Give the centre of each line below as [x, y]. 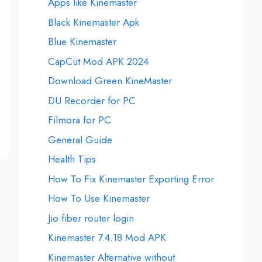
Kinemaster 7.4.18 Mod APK [107, 237]
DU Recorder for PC [92, 100]
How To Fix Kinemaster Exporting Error [131, 179]
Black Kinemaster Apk [94, 22]
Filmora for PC [80, 120]
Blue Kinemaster [82, 42]
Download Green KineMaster [110, 81]
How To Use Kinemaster [99, 198]
